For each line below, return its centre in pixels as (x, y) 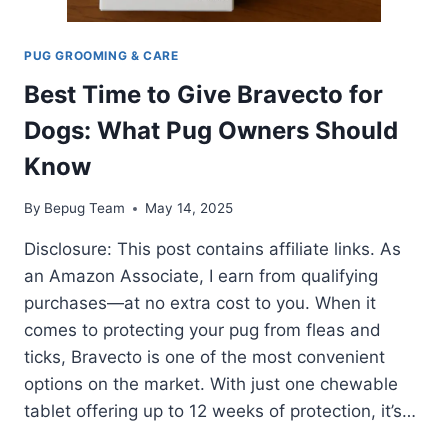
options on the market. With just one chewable (211, 384)
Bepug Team (85, 208)
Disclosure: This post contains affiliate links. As (212, 249)
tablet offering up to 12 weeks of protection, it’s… (220, 411)
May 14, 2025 (189, 208)
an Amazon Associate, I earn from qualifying (201, 276)
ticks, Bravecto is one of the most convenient (204, 357)
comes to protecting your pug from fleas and (202, 330)
